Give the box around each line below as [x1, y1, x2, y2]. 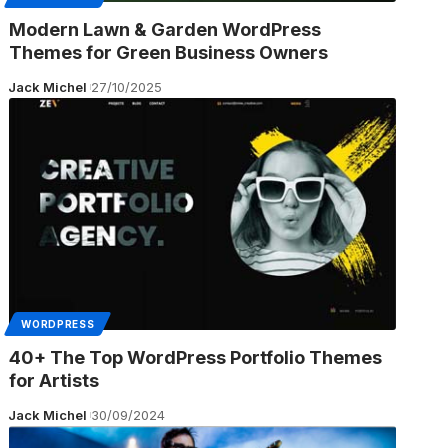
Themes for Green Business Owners [9, 41, 329, 63]
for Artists [9, 369, 100, 391]
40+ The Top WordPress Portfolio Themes [9, 346, 383, 368]
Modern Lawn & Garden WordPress [9, 18, 322, 40]
